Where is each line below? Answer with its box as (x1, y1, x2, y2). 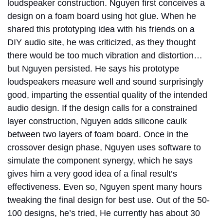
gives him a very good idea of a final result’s (7, 168, 177, 179)
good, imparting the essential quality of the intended (7, 90, 207, 100)
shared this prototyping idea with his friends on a (7, 24, 195, 34)
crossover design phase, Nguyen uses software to (7, 142, 201, 152)
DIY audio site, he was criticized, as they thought (7, 37, 196, 47)
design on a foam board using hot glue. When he (7, 11, 196, 21)
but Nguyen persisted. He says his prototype (7, 63, 179, 73)
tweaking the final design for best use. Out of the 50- (7, 195, 210, 205)
